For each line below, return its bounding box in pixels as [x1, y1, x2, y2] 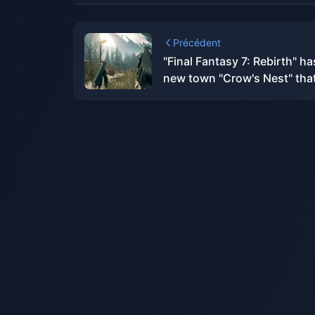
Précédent [173, 37, 221, 49]
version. [163, 105, 207, 119]
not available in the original [163, 88, 307, 102]
